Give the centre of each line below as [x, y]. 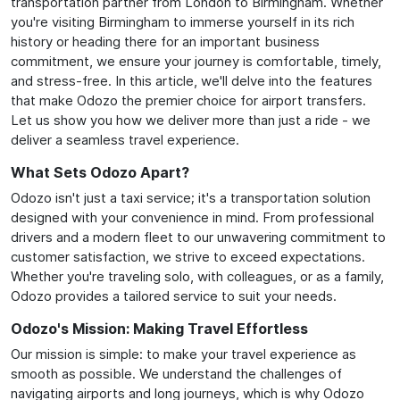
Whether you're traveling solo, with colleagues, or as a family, [197, 276]
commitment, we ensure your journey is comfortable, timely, [196, 61]
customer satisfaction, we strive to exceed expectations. [188, 256]
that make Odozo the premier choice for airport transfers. [188, 100]
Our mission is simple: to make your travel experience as [183, 354]
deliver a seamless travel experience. [125, 139]
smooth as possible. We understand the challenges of [176, 373]
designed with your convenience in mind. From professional [192, 217]
